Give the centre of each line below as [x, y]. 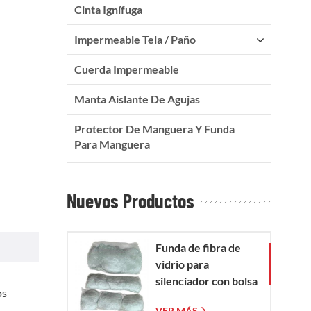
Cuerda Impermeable [126, 69]
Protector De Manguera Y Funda [154, 129]
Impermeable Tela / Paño [135, 40]
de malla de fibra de [203, 298]
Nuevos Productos [130, 201]
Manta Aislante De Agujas [137, 99]
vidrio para [183, 264]
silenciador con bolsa [207, 281]
